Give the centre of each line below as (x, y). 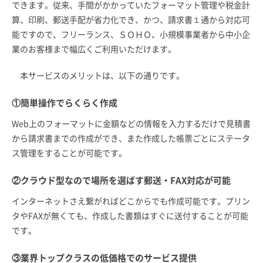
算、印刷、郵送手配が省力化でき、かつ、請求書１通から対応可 (131, 20)
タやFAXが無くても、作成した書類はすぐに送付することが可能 (130, 216)
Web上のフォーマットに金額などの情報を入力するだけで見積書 (131, 124)
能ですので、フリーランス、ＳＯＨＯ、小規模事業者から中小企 (131, 34)
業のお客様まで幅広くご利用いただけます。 (94, 49)
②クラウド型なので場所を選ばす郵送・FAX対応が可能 (121, 180)
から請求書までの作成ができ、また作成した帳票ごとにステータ (131, 138)
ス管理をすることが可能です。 (69, 153)
